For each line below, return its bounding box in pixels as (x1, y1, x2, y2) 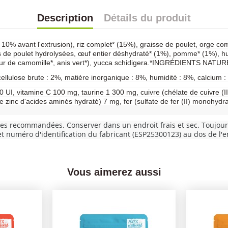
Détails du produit (104, 12, 191, 23)
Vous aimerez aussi (67, 166, 161, 178)
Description (37, 12, 93, 23)
